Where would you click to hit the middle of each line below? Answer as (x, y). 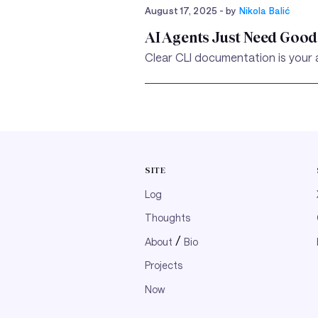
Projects (164, 265)
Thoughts (168, 218)
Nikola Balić (264, 10)
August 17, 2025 (182, 10)
